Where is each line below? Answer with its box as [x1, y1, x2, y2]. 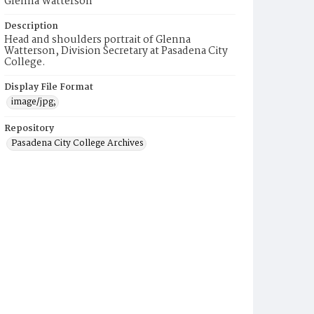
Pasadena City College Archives [11, 136, 144, 151]
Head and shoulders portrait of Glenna [4, 32, 191, 48]
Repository [4, 121, 54, 136]
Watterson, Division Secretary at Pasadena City [4, 43, 228, 60]
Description [4, 19, 58, 34]
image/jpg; [11, 95, 56, 109]
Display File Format [4, 80, 93, 95]
